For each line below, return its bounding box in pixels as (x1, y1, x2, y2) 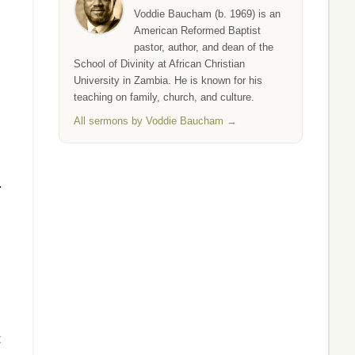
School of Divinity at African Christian (74, 58, 245, 70)
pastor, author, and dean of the (134, 41, 273, 53)
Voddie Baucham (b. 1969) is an (134, 8, 281, 20)
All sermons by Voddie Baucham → (74, 115, 237, 127)
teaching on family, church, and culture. (74, 91, 254, 103)
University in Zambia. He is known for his (74, 74, 262, 86)
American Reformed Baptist (134, 25, 261, 36)
